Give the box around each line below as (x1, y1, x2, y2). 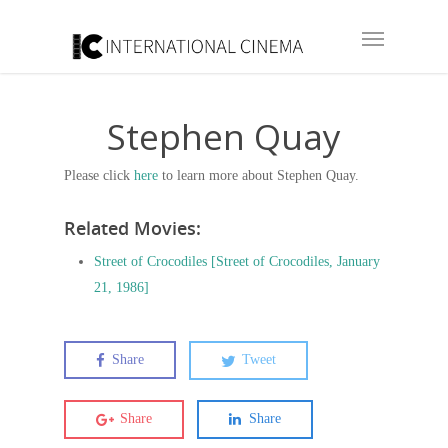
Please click (64, 168, 134, 183)
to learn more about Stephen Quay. (158, 168, 359, 183)
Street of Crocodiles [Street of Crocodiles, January (94, 254, 380, 269)
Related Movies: (64, 216, 201, 240)
